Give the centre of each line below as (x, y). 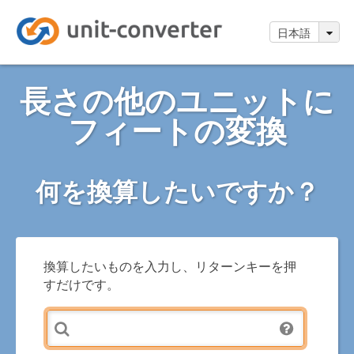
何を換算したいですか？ (177, 190)
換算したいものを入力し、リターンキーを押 (170, 265)
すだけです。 (81, 283)
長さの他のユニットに (177, 100)
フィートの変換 (177, 130)
